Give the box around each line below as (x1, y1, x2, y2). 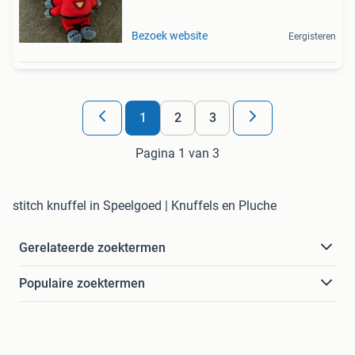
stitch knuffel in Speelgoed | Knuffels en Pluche (13, 197, 277, 213)
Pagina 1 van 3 (136, 145, 219, 161)
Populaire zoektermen (19, 275, 145, 291)
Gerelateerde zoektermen (19, 239, 166, 255)
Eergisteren (288, 30, 336, 42)
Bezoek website (132, 29, 208, 42)
